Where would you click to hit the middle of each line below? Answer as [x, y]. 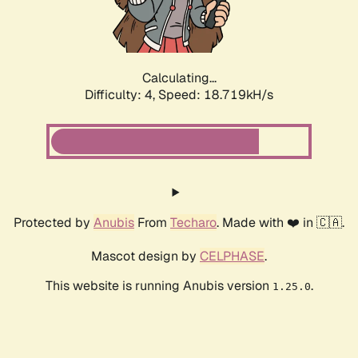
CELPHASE [232, 257]
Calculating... [179, 78]
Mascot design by [145, 257]
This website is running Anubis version [159, 286]
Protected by [54, 223]
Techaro [193, 223]
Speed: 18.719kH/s [216, 95]
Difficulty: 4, [121, 95]
